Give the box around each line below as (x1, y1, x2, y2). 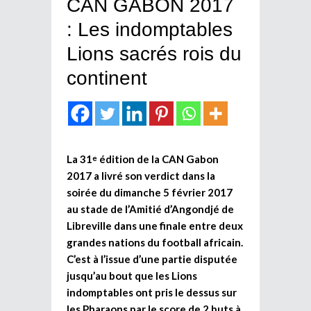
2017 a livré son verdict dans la (67, 169, 215, 182)
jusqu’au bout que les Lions (67, 269, 197, 282)
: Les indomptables (67, 18, 233, 40)
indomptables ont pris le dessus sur (67, 285, 237, 299)
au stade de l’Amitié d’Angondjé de (67, 202, 234, 215)
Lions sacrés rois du (67, 42, 242, 65)
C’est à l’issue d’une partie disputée (67, 252, 237, 265)
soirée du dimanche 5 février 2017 (67, 185, 233, 199)
